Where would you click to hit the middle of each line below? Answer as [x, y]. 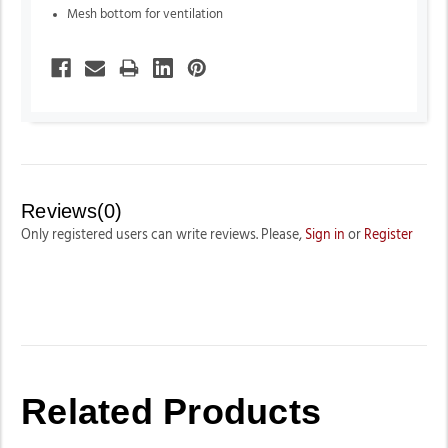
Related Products [171, 411]
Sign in [325, 234]
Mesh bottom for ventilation [145, 14]
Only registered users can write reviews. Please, [163, 234]
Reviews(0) [72, 210]
